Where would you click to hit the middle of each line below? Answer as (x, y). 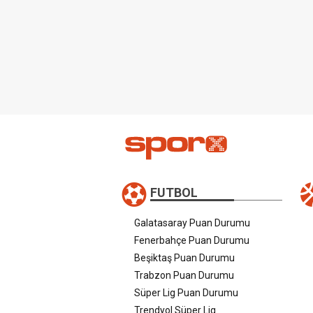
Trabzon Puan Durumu (184, 275)
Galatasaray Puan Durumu (192, 223)
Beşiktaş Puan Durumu (184, 257)
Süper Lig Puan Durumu (186, 292)
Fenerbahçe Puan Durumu (192, 240)
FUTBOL (174, 192)
